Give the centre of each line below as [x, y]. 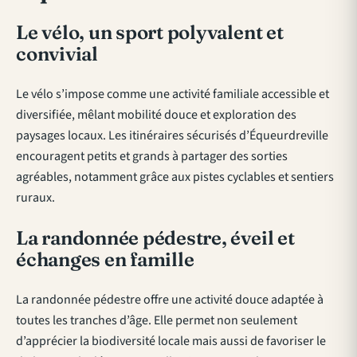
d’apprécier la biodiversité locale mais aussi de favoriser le [171, 341]
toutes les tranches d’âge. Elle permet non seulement [157, 321]
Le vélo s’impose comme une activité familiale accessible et [173, 94]
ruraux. [35, 198]
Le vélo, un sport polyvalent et [150, 33]
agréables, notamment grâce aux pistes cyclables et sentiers [175, 177]
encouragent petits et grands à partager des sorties [152, 157]
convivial [57, 54]
